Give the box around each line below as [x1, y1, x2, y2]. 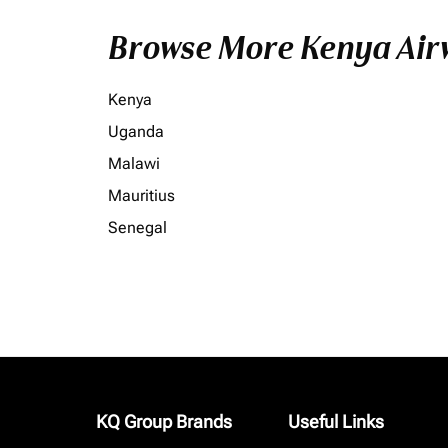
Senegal [108, 218, 167, 237]
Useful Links [288, 411, 384, 432]
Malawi [108, 154, 160, 173]
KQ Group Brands [96, 411, 232, 432]
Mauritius [108, 186, 175, 205]
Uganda [108, 122, 164, 141]
